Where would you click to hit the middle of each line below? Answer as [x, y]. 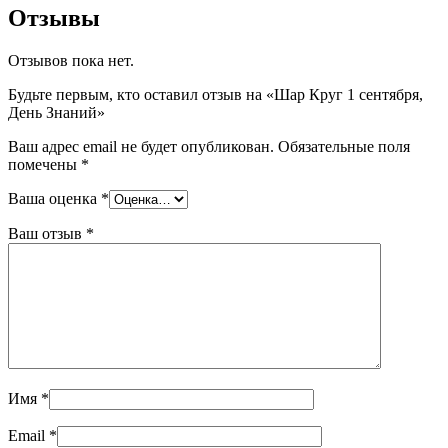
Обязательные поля [344, 147]
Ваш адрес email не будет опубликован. [141, 147]
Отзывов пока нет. [71, 61]
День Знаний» [56, 113]
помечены [44, 165]
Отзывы [54, 18]
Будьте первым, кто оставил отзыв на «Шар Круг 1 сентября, [215, 95]
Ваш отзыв [47, 234]
